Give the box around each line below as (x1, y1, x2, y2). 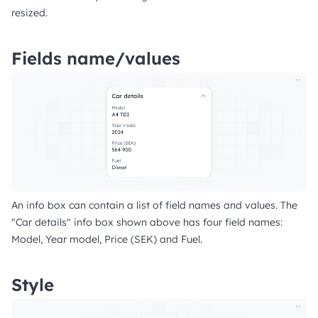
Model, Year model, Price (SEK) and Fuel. (11, 233, 202, 246)
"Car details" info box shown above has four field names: (11, 216, 283, 229)
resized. (11, 6, 48, 19)
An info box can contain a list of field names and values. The (11, 199, 297, 212)
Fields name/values (11, 47, 180, 69)
